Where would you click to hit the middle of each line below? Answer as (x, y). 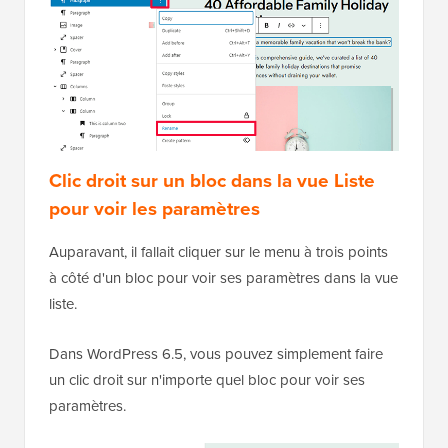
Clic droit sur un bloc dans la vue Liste (212, 180)
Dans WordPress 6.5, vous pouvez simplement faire (216, 353)
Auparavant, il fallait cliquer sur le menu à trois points (218, 251)
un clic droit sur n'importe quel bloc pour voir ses (207, 379)
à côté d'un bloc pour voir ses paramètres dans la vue (223, 277)
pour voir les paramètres (154, 208)
